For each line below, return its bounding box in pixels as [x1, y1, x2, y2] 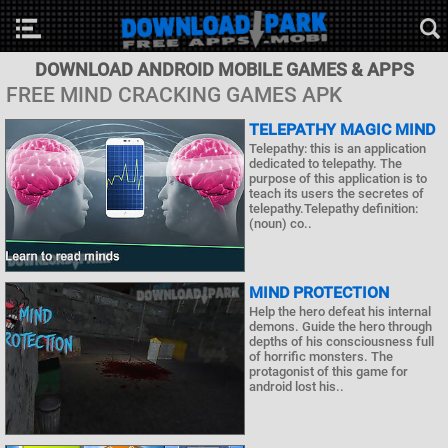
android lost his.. [249, 379, 344, 395]
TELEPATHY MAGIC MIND [249, 120, 435, 139]
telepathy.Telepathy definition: [249, 201, 418, 216]
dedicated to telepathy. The [249, 156, 402, 171]
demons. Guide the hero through [249, 319, 432, 335]
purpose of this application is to [249, 171, 427, 186]
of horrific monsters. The [249, 349, 393, 365]
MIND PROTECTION [249, 283, 389, 303]
